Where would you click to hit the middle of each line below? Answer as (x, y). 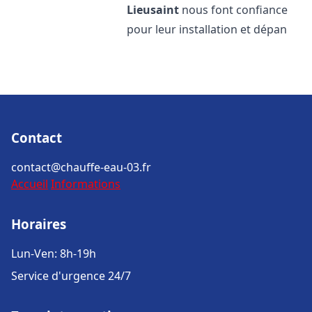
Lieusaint (153, 10)
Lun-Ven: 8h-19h (54, 253)
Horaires (39, 224)
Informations (86, 184)
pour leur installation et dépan (207, 29)
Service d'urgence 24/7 (71, 276)
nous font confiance (234, 10)
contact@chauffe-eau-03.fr (81, 167)
